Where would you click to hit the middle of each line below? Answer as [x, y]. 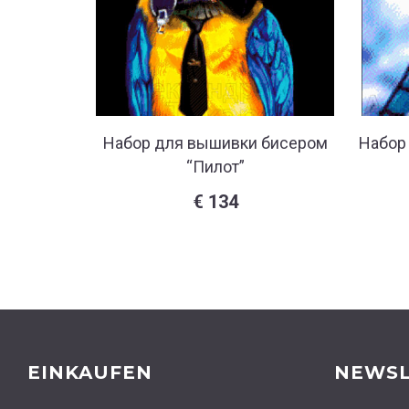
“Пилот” [215, 167]
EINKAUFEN [90, 373]
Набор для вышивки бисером [215, 143]
